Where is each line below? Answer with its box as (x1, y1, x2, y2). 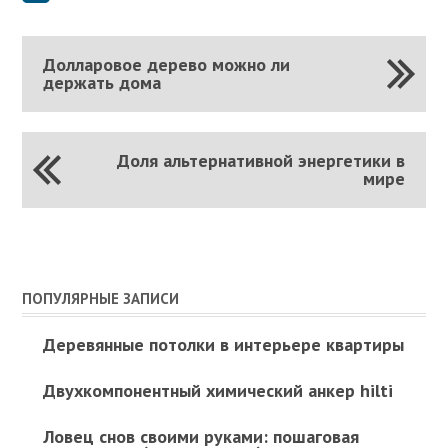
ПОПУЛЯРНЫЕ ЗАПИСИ (22, 288, 180, 308)
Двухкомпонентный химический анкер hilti (42, 378, 393, 402)
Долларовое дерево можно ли (42, 52, 290, 76)
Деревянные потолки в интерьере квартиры (42, 332, 404, 356)
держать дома (42, 70, 161, 94)
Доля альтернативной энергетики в (117, 148, 406, 172)
